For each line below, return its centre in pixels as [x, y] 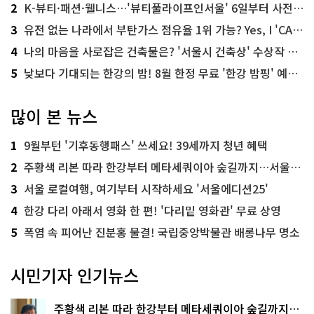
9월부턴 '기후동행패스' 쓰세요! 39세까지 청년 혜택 [146, 145]
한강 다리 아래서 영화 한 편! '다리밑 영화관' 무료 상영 [152, 211]
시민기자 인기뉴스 [75, 275]
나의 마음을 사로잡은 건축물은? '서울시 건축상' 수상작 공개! [156, 52]
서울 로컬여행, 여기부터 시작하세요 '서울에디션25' [146, 189]
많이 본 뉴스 [54, 116]
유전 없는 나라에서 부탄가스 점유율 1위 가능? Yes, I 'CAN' [158, 30]
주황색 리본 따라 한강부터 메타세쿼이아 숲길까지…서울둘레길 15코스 [157, 167]
